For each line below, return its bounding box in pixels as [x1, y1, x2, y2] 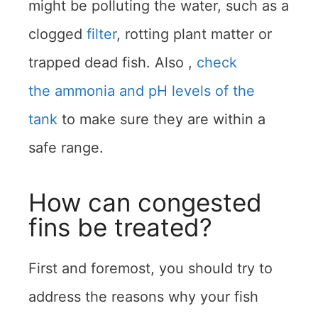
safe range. [28, 139, 104, 157]
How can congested [28, 187, 262, 218]
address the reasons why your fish [28, 288, 258, 306]
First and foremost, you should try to [28, 260, 273, 278]
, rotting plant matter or [116, 26, 272, 43]
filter [87, 26, 116, 43]
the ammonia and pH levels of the [28, 82, 255, 100]
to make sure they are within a [57, 111, 265, 128]
